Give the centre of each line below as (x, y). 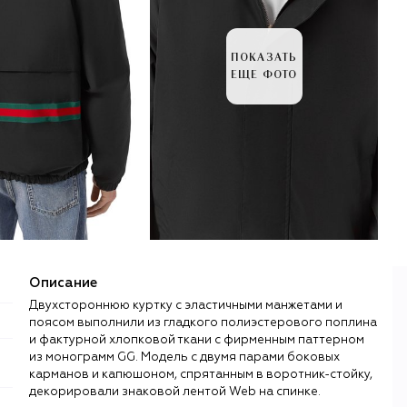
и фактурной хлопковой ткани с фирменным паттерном (197, 340)
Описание (63, 283)
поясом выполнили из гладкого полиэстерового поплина (203, 323)
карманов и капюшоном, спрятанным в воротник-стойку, (201, 374)
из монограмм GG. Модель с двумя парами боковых (184, 357)
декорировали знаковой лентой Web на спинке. (175, 392)
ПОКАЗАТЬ (264, 58)
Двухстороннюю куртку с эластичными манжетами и (186, 305)
